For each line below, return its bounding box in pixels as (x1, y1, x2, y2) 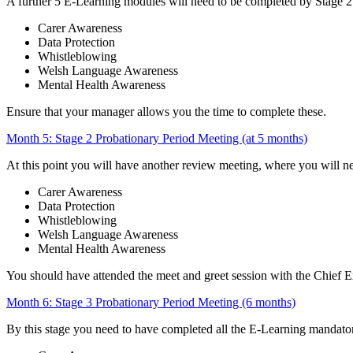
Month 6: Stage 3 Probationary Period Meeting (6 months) (6, 295, 295, 309)
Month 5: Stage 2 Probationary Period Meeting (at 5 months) (6, 131, 307, 145)
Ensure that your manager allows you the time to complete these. (6, 104, 326, 118)
